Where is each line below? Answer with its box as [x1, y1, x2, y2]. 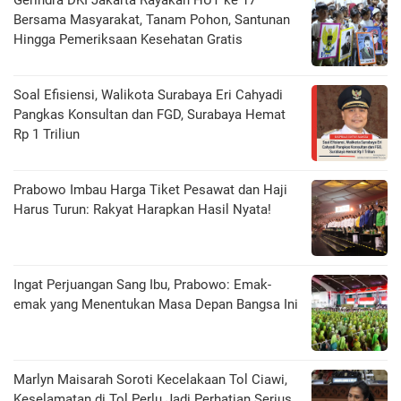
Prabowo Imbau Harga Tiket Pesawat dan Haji [13, 182, 287, 199]
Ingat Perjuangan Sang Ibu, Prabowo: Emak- [13, 277, 271, 294]
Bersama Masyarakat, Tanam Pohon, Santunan [13, 12, 290, 29]
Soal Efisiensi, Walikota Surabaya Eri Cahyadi [13, 87, 283, 104]
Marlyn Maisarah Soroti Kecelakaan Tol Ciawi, [13, 371, 287, 388]
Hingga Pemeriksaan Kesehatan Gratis [13, 31, 243, 48]
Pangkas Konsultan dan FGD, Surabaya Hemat [13, 107, 286, 124]
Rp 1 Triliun [13, 126, 80, 143]
